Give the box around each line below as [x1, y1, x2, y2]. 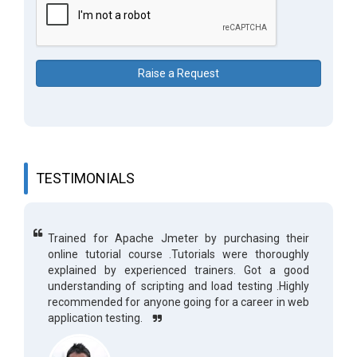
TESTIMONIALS [36, 170, 135, 186]
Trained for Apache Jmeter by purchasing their [48, 232, 309, 245]
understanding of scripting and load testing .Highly [48, 280, 309, 292]
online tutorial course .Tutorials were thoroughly [48, 248, 309, 261]
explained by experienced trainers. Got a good [48, 264, 309, 277]
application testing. [48, 312, 145, 324]
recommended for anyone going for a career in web [48, 296, 309, 308]
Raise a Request [138, 67, 219, 80]
